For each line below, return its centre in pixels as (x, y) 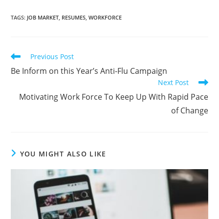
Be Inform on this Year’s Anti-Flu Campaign (89, 71)
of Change (189, 110)
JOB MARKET (43, 17)
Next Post (173, 82)
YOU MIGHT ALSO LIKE (63, 153)
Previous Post (52, 56)
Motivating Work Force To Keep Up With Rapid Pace (113, 97)
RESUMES (74, 17)
